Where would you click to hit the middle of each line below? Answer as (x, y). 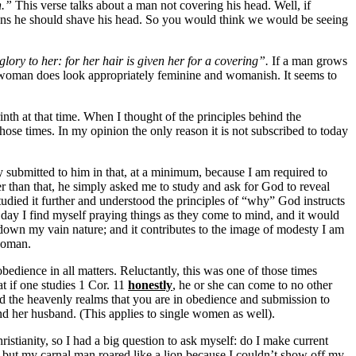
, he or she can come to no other (252, 284)
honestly (150, 284)
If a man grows (308, 60)
